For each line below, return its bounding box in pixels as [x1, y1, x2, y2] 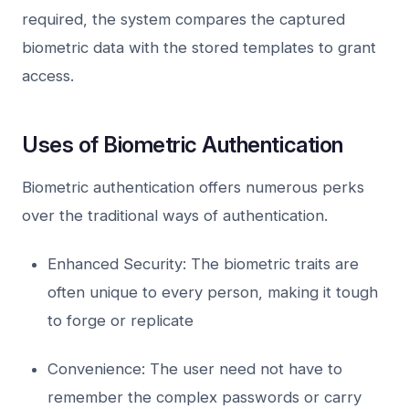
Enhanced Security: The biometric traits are [47, 254, 359, 273]
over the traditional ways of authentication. [22, 205, 328, 225]
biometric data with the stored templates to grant [22, 37, 376, 57]
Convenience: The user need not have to [47, 359, 342, 378]
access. [22, 66, 74, 85]
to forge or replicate [47, 310, 194, 330]
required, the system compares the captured [22, 9, 345, 28]
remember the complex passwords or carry [47, 387, 362, 406]
